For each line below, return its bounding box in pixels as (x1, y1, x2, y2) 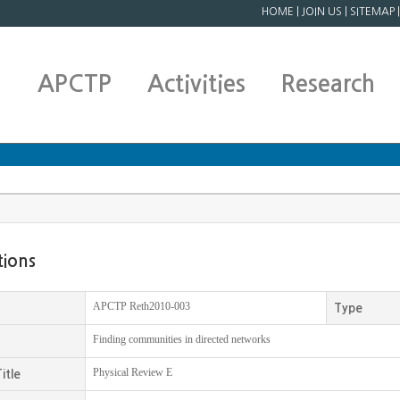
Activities (147, 72, 246, 96)
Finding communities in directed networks (92, 333, 271, 346)
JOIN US (302, 6, 342, 17)
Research (281, 72, 375, 96)
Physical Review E (92, 366, 172, 379)
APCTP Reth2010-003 (92, 300, 190, 312)
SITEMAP (350, 6, 395, 17)
